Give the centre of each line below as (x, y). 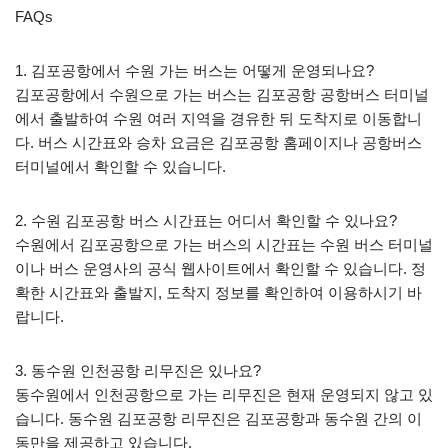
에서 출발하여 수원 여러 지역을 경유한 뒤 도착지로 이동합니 (218, 118)
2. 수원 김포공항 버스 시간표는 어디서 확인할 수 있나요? (206, 220)
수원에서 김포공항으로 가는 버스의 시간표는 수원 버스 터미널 (224, 244)
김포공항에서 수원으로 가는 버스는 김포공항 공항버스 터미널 (222, 94)
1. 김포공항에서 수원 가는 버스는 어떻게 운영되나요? (194, 70)
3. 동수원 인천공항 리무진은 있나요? (138, 370)
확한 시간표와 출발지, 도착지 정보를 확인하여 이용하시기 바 (218, 292)
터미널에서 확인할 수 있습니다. (120, 166)
